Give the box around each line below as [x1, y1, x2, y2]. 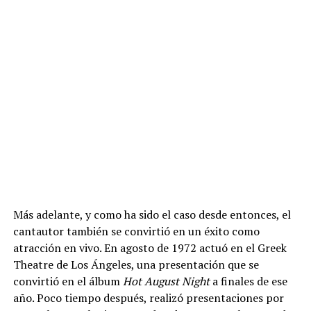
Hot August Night [122, 273, 210, 289]
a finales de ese [209, 273, 287, 289]
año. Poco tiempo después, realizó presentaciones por [12, 289, 284, 305]
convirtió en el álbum [12, 273, 123, 289]
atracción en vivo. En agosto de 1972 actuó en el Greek [12, 239, 287, 255]
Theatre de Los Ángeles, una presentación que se [12, 256, 259, 272]
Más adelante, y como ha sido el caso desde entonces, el [12, 206, 291, 222]
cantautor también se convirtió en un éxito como [12, 223, 260, 239]
